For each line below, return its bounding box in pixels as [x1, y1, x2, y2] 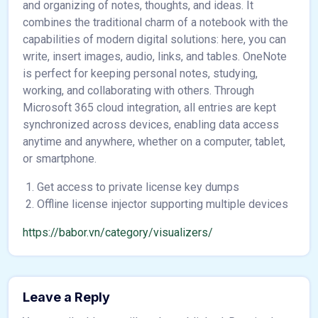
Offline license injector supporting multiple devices [37, 197, 288, 211]
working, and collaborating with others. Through [23, 84, 254, 97]
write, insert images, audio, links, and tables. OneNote [23, 50, 287, 63]
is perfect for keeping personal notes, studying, [23, 67, 258, 80]
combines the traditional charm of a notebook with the [23, 16, 288, 29]
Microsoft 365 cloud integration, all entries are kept [23, 101, 276, 114]
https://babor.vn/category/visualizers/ [23, 226, 213, 239]
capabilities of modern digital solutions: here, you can [23, 33, 286, 46]
